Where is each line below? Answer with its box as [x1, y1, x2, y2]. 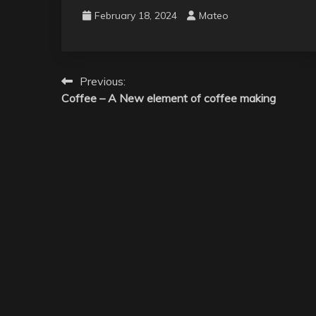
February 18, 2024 [95, 8, 177, 22]
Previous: [80, 73, 126, 88]
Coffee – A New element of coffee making [61, 90, 276, 105]
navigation [61, 97, 158, 121]
